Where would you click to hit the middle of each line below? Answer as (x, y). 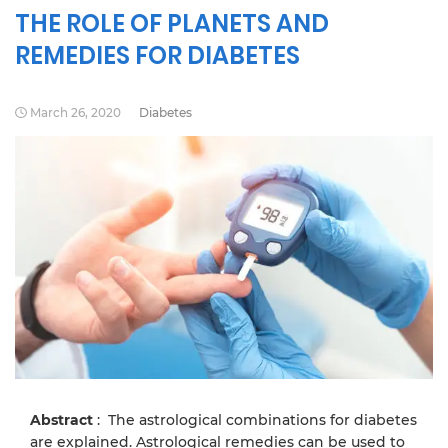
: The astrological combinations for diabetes (255, 420)
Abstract (61, 420)
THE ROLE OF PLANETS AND (172, 23)
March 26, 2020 (75, 112)
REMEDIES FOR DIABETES (157, 55)
